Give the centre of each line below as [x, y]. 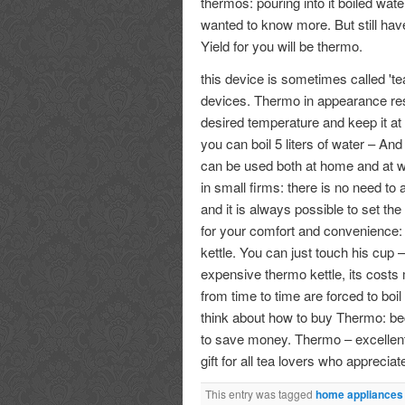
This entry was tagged [260, 394]
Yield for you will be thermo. [282, 46]
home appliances [359, 395]
